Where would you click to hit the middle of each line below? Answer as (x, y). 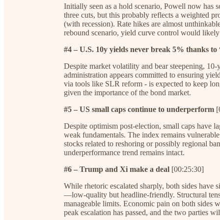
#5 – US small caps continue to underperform (139, 109)
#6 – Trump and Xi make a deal (117, 169)
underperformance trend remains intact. (124, 152)
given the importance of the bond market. (127, 92)
